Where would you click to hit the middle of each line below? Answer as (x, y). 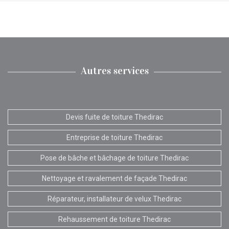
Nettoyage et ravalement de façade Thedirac (114, 178)
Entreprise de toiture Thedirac (114, 137)
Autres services (114, 70)
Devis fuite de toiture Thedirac (114, 117)
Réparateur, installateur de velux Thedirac (114, 199)
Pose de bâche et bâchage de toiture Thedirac (114, 158)
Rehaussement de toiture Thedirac (114, 219)
